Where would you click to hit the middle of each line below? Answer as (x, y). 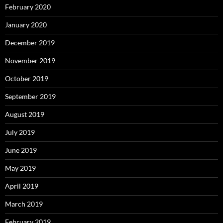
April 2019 (22, 186)
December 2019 (30, 43)
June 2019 (21, 150)
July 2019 (20, 132)
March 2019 (24, 204)
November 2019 (30, 60)
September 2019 (30, 96)
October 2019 (27, 78)
